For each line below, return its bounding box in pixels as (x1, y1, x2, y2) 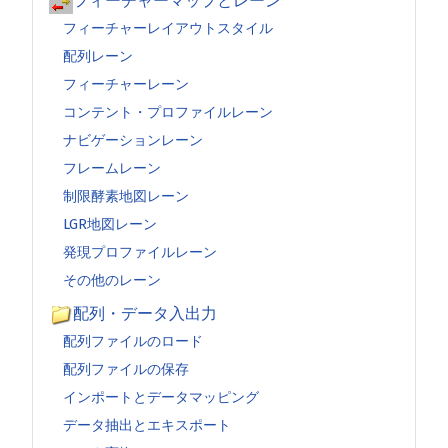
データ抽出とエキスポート (63, 416, 231, 434)
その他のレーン (63, 271, 161, 289)
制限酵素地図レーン (63, 187, 189, 205)
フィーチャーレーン (63, 75, 189, 93)
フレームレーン (63, 159, 161, 177)
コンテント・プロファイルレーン (63, 103, 273, 121)
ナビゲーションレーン (63, 131, 203, 149)
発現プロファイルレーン (63, 243, 217, 261)
